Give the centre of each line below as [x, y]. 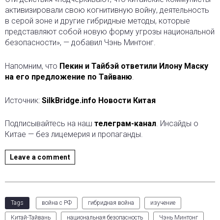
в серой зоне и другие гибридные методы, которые [97, 21]
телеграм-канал [125, 124]
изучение [163, 203]
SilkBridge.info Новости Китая [99, 101]
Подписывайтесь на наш [50, 124]
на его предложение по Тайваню [69, 77]
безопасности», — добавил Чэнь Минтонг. [80, 43]
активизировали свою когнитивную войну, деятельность [107, 10]
